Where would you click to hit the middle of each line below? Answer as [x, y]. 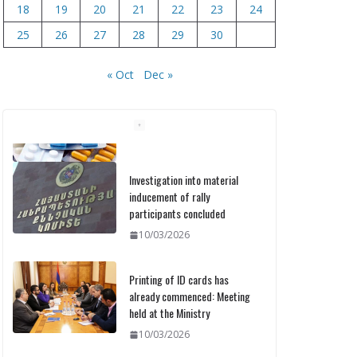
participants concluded [177, 195]
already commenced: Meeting [190, 278]
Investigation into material [184, 161]
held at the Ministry [169, 294]
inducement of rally [169, 178]
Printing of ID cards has [179, 261]
